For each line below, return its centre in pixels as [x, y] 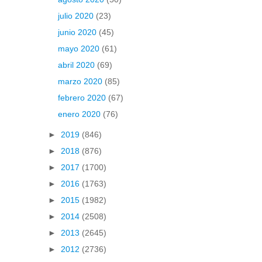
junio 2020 [78, 32]
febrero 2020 [83, 98]
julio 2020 [77, 16]
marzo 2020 [81, 82]
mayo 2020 [80, 49]
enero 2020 [80, 114]
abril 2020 [77, 65]
